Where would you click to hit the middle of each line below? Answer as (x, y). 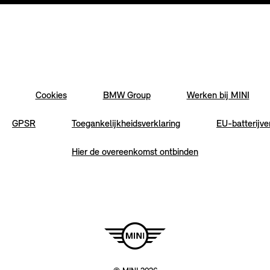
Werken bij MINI (218, 96)
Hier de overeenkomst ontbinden (135, 152)
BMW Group (127, 96)
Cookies (51, 96)
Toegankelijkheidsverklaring (126, 124)
